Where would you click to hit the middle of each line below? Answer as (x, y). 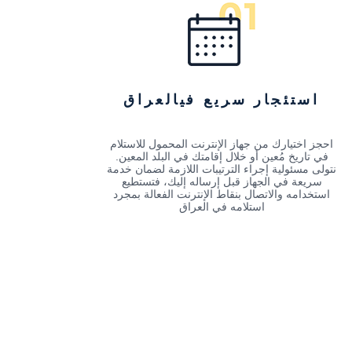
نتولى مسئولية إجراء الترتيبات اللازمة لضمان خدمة (222, 169)
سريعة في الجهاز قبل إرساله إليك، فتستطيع (222, 181)
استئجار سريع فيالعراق (222, 100)
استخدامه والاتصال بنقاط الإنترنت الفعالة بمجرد (222, 194)
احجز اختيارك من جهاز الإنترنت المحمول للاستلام (222, 143)
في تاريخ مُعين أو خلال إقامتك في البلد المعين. (222, 156)
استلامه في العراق (222, 206)
